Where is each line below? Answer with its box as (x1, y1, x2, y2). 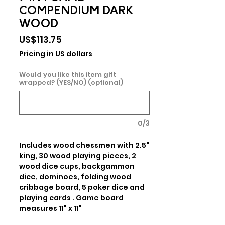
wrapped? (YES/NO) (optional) (19, 78, 123, 87)
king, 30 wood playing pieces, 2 (19, 151, 136, 161)
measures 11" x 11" (19, 203, 82, 213)
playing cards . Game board (19, 193, 124, 203)
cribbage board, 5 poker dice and (19, 182, 145, 192)
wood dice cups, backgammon (19, 161, 135, 171)
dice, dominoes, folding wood (19, 172, 131, 182)
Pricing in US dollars (19, 49, 92, 59)
